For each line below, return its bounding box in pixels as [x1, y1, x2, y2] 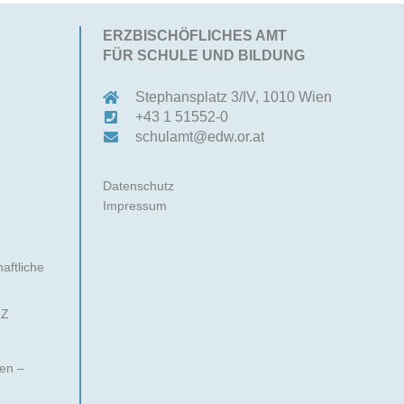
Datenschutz [103, 179, 174, 193]
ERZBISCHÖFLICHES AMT [103, 28, 287, 43]
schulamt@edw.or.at [134, 129, 264, 144]
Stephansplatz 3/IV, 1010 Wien [134, 89, 332, 105]
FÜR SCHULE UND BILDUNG [103, 48, 305, 63]
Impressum [103, 198, 167, 213]
